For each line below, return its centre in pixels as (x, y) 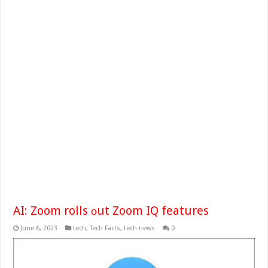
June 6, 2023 (39, 228)
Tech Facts (105, 228)
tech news (140, 228)
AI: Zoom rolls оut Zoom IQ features (111, 210)
